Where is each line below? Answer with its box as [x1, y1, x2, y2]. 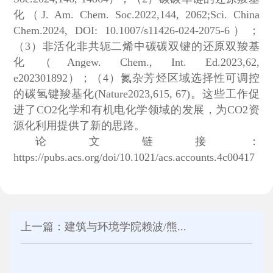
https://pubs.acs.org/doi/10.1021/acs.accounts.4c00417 [13, 151, 255, 163]
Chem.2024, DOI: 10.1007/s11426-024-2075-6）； [13, 24, 260, 37]
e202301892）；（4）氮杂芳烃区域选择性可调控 [13, 71, 260, 84]
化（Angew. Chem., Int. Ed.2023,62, [13, 55, 260, 68]
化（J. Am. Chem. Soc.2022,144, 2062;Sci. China [13, 8, 260, 21]
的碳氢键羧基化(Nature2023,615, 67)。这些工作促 [13, 87, 260, 100]
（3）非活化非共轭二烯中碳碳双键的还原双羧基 [13, 40, 260, 52]
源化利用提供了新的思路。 [13, 119, 146, 132]
